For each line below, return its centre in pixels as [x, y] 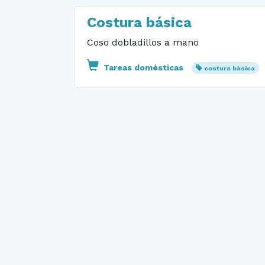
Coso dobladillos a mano [143, 42]
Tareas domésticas [143, 67]
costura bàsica [229, 68]
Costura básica [139, 22]
